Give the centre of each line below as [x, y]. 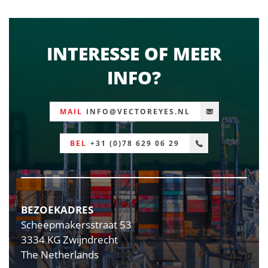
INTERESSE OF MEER [134, 53]
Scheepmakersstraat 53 [76, 224]
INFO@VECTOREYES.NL [138, 112]
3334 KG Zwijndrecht [69, 239]
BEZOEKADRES [57, 209]
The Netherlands [60, 254]
